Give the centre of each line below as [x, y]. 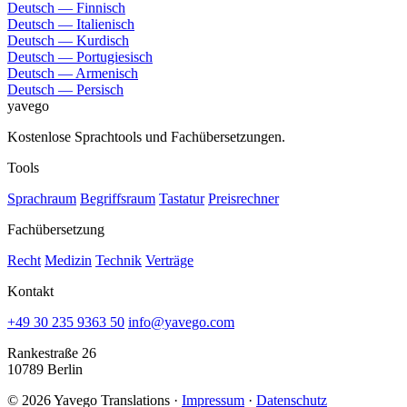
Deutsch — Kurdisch [68, 40]
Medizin [68, 260]
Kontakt [30, 291]
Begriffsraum [118, 198]
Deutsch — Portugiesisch [80, 56]
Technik [119, 260]
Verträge [169, 260]
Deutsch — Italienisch [71, 24]
